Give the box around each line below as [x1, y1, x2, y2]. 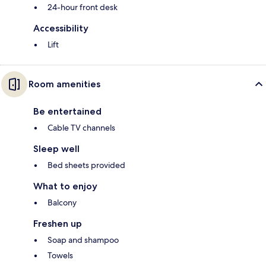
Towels [47, 250, 73, 261]
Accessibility [33, 23, 88, 34]
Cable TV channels [47, 122, 115, 134]
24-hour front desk [47, 2, 118, 13]
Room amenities [28, 78, 100, 90]
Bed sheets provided [47, 160, 125, 171]
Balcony [47, 197, 77, 208]
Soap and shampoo [47, 235, 119, 246]
